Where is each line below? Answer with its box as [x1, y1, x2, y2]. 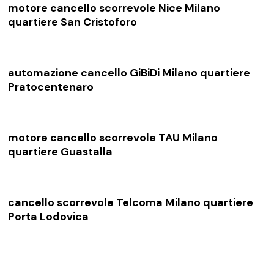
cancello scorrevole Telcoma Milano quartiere [8, 194, 254, 210]
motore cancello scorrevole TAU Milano [8, 130, 218, 145]
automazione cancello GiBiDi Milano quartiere [8, 65, 251, 80]
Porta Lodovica [8, 209, 89, 224]
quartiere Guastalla [8, 144, 113, 159]
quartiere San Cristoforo [8, 14, 138, 29]
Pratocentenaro [8, 79, 94, 94]
